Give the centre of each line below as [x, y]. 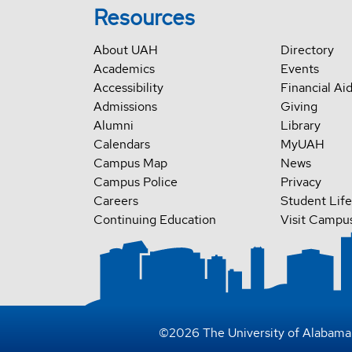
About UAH [125, 49]
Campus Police [135, 181]
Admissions [125, 106]
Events [299, 68]
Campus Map [130, 163]
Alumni [113, 125]
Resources [144, 17]
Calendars [121, 144]
